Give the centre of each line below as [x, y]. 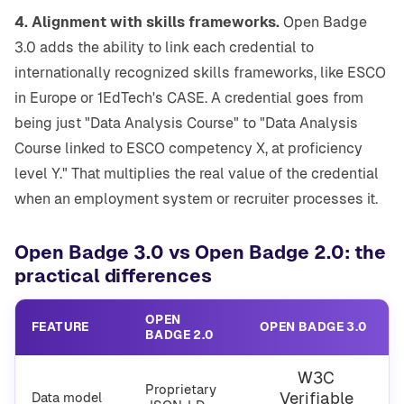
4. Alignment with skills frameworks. [147, 23]
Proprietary [181, 390]
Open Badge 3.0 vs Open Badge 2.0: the [200, 253]
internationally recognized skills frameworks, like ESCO [200, 73]
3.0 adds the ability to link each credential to [164, 48]
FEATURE [60, 327]
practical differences [113, 276]
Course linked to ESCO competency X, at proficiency [188, 149]
